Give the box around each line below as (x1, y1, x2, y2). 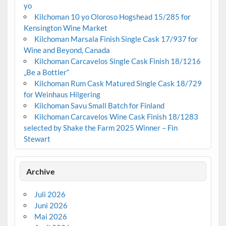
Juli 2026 (34, 190, 66, 199)
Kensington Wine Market (23, 23, 107, 33)
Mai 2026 (34, 212, 67, 221)
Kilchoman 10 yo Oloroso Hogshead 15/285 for (34, 12, 191, 22)
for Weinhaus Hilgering (23, 90, 100, 99)
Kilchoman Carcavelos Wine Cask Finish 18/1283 (34, 112, 198, 122)
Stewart (23, 134, 50, 144)
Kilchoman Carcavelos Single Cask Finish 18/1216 (34, 56, 201, 66)
